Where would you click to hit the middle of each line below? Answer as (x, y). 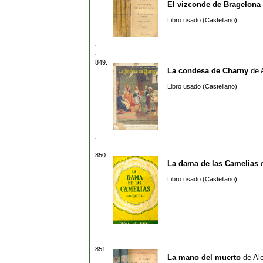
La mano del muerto (204, 257)
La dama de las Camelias (213, 163)
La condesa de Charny (208, 70)
